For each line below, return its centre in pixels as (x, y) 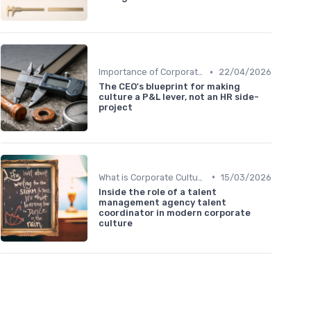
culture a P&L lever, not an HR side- (179, 97)
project (116, 108)
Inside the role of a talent (158, 192)
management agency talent (162, 202)
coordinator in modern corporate (175, 212)
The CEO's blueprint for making (169, 87)
